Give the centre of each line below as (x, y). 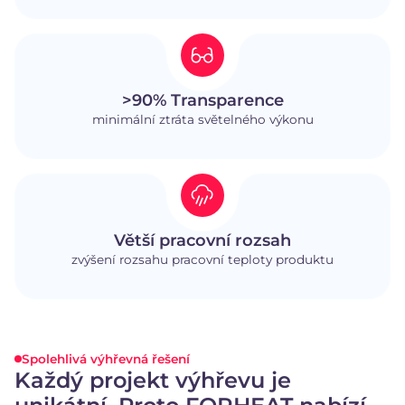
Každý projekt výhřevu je (153, 381)
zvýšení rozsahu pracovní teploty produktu (202, 260)
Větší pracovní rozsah (202, 241)
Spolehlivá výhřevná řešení (106, 359)
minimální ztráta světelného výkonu (202, 120)
